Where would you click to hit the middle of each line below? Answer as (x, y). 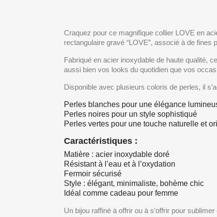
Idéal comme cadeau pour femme (121, 193)
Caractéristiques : (101, 141)
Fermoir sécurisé (93, 174)
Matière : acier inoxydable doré (117, 154)
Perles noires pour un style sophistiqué (131, 114)
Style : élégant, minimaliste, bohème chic (134, 183)
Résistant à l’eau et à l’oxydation (120, 164)
